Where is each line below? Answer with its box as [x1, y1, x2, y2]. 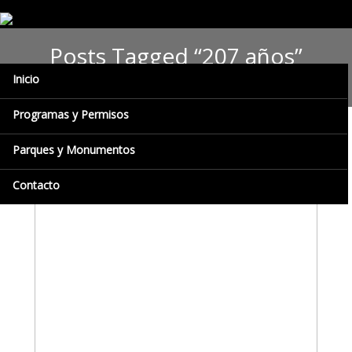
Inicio [13, 71, 39, 86]
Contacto [13, 178, 60, 192]
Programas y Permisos [13, 107, 129, 122]
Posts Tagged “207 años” [49, 40, 302, 71]
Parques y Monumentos [13, 142, 135, 157]
